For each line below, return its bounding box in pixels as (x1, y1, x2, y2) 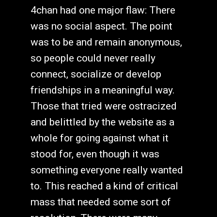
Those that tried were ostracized (30, 100, 177, 112)
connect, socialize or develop (30, 68, 161, 80)
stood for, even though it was (30, 148, 159, 160)
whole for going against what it (30, 132, 169, 144)
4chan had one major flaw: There (30, 4, 175, 16)
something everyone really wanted (30, 164, 183, 176)
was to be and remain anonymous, (30, 36, 182, 48)
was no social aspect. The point (30, 20, 172, 32)
